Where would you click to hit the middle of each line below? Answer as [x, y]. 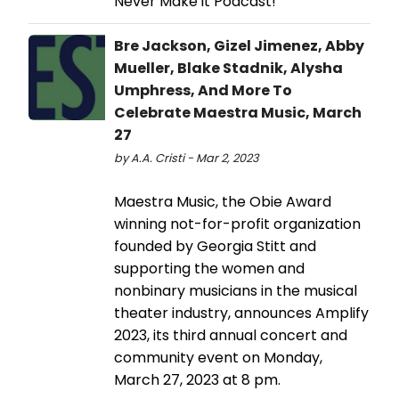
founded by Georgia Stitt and [215, 246]
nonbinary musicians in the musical [236, 290]
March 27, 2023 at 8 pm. [197, 379]
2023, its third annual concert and [231, 335]
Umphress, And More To [203, 90]
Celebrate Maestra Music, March [238, 112]
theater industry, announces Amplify [241, 313]
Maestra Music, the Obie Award [223, 201]
